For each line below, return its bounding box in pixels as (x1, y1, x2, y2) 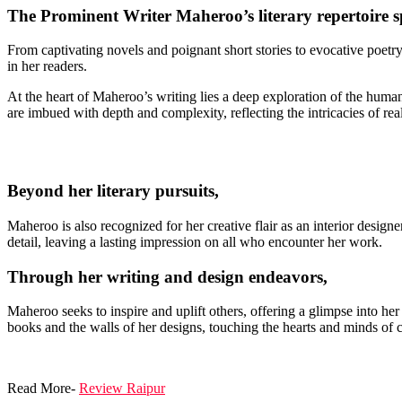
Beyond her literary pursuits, (7, 181, 219, 201)
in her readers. (7, 58, 87, 74)
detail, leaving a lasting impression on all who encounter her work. (7, 233, 382, 249)
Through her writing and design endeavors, (7, 267, 328, 286)
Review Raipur (79, 380, 165, 397)
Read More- (7, 380, 79, 397)
